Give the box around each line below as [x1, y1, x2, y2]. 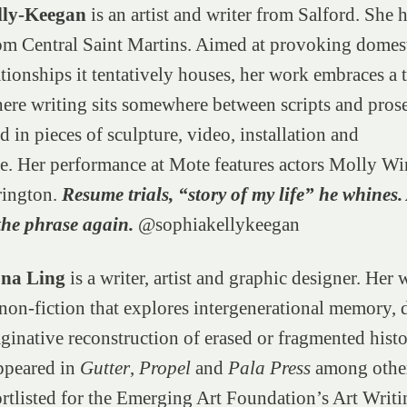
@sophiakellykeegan [133, 213, 300, 236]
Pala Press [227, 357, 311, 379]
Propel [138, 357, 195, 379]
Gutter [79, 357, 130, 379]
